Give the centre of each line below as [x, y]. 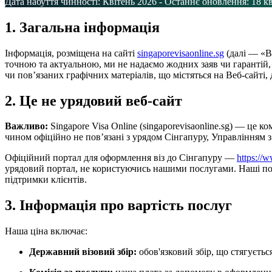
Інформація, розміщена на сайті [71, 53]
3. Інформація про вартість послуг [118, 206]
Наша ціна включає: [46, 231]
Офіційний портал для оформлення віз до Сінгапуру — [121, 158]
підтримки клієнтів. [46, 180]
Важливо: [26, 126]
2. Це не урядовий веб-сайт [93, 100]
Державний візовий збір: [83, 252]
